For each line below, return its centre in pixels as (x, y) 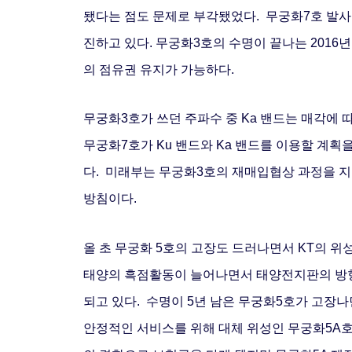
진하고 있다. (119, 42)
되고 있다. (115, 302)
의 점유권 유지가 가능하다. (159, 69)
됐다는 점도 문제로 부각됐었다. (174, 16)
